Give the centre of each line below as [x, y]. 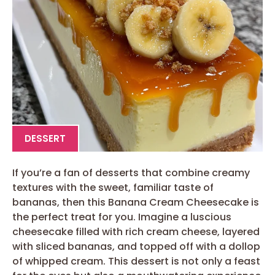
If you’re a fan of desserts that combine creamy [131, 172]
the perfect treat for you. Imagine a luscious [122, 217]
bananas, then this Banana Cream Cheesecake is [136, 202]
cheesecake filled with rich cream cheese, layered [136, 231]
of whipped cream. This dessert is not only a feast [136, 261]
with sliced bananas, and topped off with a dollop [136, 246]
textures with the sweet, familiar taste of [113, 187]
